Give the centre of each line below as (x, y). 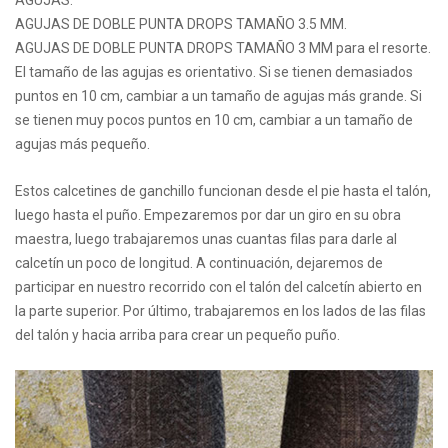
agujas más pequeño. (82, 144)
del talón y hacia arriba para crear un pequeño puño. (177, 335)
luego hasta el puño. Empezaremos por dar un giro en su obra (208, 215)
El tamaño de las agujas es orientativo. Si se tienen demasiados (214, 72)
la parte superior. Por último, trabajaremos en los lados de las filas (220, 311)
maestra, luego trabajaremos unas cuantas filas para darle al (206, 239)
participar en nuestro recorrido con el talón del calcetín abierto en (218, 287)
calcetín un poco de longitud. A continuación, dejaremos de (199, 263)
